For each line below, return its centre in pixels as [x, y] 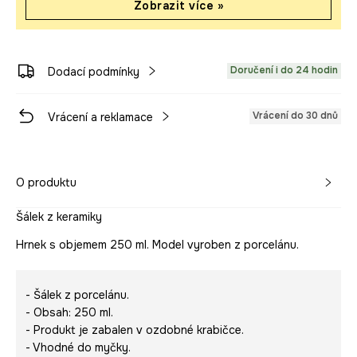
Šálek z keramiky [59, 217]
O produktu [46, 182]
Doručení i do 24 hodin [284, 70]
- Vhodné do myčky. [78, 347]
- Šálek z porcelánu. [77, 295]
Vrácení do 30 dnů [295, 116]
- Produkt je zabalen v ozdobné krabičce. [135, 330]
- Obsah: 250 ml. [69, 312]
